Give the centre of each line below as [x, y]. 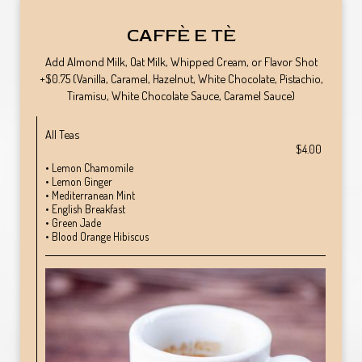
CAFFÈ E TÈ [181, 36]
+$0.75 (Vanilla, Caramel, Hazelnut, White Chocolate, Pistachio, [181, 78]
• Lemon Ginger [79, 181]
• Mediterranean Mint [90, 195]
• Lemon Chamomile [89, 168]
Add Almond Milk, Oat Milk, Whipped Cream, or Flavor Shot [181, 61]
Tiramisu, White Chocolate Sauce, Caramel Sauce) [181, 95]
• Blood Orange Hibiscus [97, 236]
